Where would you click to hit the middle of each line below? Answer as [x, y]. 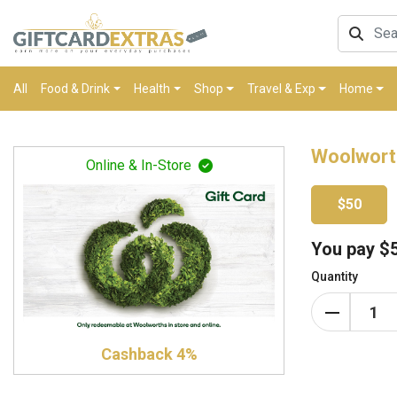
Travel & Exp [281, 89]
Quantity [335, 277]
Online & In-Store [138, 166]
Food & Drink [75, 89]
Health [152, 89]
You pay [345, 249]
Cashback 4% [149, 354]
